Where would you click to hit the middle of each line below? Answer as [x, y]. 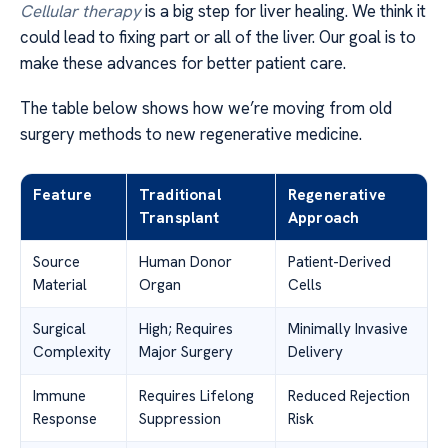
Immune [59, 395]
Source [56, 261]
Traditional [180, 194]
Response [65, 418]
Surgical [59, 328]
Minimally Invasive [348, 328]
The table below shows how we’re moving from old [206, 107]
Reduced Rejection [349, 395]
